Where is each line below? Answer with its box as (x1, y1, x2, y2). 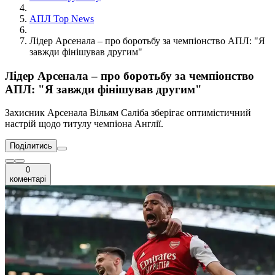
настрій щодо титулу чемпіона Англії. (5, 118, 163, 130)
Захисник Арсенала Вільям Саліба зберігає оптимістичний (5, 107, 251, 118)
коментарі (10, 174, 46, 184)
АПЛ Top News (29, 14, 94, 24)
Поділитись (10, 141, 52, 151)
